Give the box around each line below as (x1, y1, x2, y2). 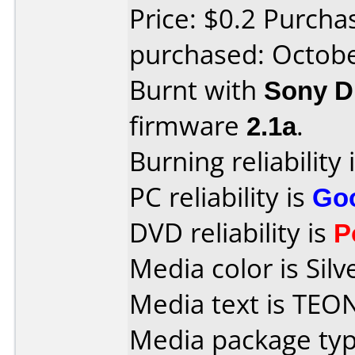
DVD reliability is (129, 215, 334, 250)
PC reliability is (129, 179, 312, 215)
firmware (129, 108, 246, 143)
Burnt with (129, 72, 264, 108)
